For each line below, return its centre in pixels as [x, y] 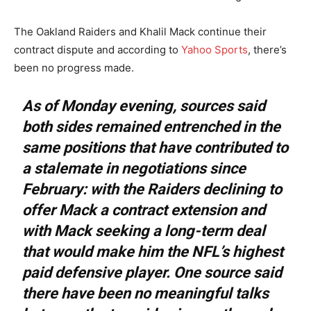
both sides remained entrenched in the [152, 126]
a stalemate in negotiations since [134, 168]
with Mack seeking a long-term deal [144, 230]
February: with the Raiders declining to [152, 189]
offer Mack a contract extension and [144, 210]
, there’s [267, 49]
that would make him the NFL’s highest [153, 251]
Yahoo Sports [215, 49]
